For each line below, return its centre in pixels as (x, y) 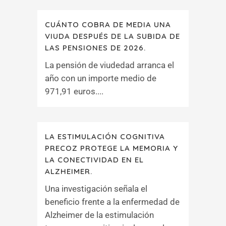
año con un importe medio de (101, 78)
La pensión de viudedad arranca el (109, 65)
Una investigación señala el (96, 189)
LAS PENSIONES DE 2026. (95, 48)
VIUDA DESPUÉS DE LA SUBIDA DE (112, 36)
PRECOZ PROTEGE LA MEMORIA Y (111, 148)
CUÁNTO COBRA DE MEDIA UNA (108, 24)
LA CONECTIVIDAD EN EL (94, 160)
